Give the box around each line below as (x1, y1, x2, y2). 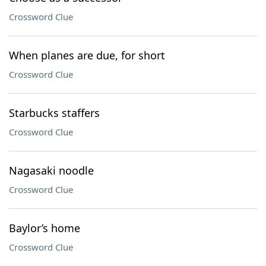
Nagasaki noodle (9, 163, 94, 178)
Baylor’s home (9, 221, 80, 235)
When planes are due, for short (9, 48, 165, 62)
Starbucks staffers (9, 106, 100, 120)
